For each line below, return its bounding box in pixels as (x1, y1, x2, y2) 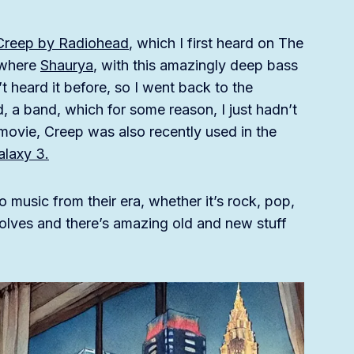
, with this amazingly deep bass (93, 57, 298, 74)
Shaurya (40, 57, 93, 74)
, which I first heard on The (129, 35, 303, 52)
